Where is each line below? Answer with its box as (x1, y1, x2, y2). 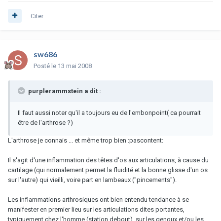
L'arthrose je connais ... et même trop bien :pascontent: (8, 136, 163, 144)
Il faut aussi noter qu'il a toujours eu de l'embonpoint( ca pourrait (18, 109, 201, 116)
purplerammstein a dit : (27, 87, 101, 95)
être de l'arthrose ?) (18, 118, 73, 126)
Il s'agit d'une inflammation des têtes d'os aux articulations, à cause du (8, 156, 209, 164)
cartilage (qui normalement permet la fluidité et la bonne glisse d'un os (8, 166, 208, 174)
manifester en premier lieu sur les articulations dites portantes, (8, 205, 184, 213)
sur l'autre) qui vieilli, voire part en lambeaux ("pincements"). (8, 176, 177, 184)
